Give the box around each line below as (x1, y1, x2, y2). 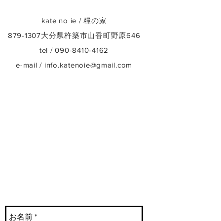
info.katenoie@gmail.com (44, 61, 132, 69)
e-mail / (16, 61, 44, 69)
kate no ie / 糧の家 (41, 16, 107, 25)
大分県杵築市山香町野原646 (40, 31, 141, 39)
